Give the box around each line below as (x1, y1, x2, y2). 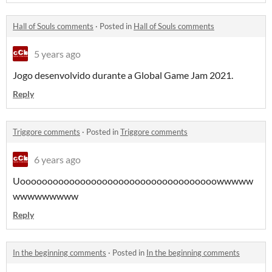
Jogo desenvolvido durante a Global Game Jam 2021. (13, 69, 233, 81)
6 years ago (34, 154, 81, 166)
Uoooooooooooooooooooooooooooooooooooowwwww (13, 175, 253, 187)
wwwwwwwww (13, 190, 78, 202)
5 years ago (34, 48, 81, 60)
